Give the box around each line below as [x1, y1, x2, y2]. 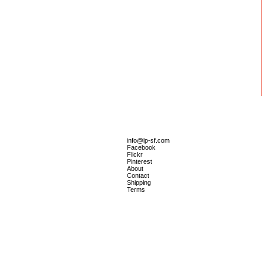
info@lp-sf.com [127, 137, 170, 144]
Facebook [127, 144, 156, 151]
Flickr [127, 151, 143, 158]
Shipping [127, 179, 151, 186]
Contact [127, 172, 149, 179]
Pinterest [127, 158, 152, 165]
